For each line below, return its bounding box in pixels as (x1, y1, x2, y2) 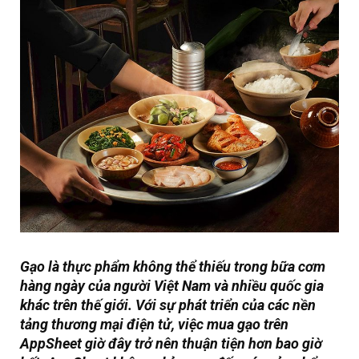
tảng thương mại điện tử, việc (20, 316, 207, 333)
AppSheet (20, 335, 82, 353)
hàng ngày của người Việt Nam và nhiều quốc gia (20, 277, 324, 295)
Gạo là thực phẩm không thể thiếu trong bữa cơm (20, 258, 325, 276)
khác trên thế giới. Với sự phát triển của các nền (20, 296, 316, 314)
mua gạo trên (207, 316, 288, 333)
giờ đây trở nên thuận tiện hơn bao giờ (82, 335, 322, 353)
